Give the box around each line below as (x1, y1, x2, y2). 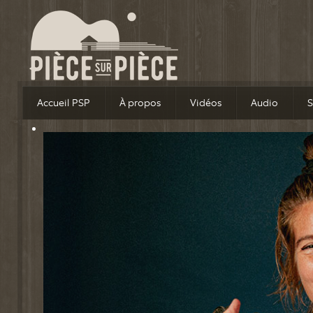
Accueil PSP (37, 96, 90, 109)
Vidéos (190, 96, 221, 109)
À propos (119, 96, 161, 109)
